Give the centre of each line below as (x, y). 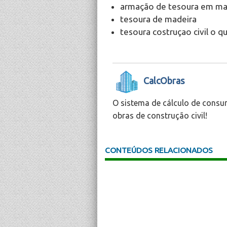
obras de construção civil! (160, 116)
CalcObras (164, 81)
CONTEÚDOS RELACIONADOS (159, 150)
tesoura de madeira (158, 19)
